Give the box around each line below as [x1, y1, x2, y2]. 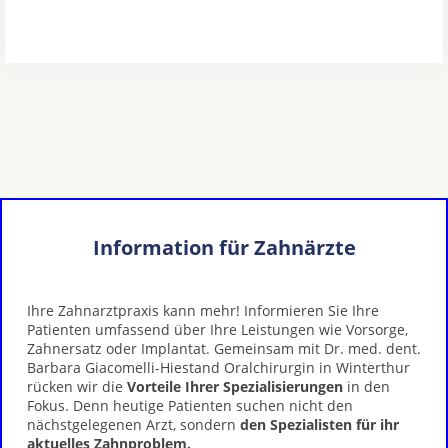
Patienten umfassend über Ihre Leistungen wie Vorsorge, [27, 320, 408, 339]
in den [343, 377, 390, 396]
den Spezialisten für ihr [240, 415, 399, 434]
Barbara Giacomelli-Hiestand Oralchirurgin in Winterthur [27, 358, 410, 377]
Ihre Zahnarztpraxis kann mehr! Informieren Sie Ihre [27, 301, 379, 320]
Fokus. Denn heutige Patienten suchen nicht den [27, 396, 353, 415]
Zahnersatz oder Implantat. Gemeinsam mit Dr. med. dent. [27, 339, 421, 358]
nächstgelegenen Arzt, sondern [27, 415, 240, 434]
